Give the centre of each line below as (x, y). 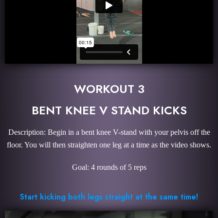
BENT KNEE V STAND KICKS (109, 110)
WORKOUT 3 (109, 89)
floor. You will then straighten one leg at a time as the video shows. (109, 145)
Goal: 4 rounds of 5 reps (109, 167)
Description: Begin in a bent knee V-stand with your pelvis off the (109, 132)
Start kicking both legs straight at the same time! (109, 197)
